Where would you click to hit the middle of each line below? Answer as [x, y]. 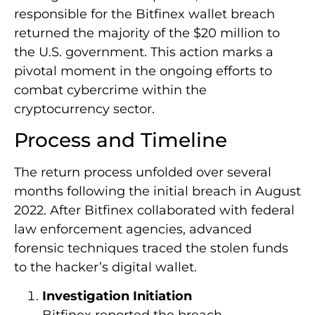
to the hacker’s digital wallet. [105, 268]
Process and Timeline [121, 140]
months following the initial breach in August [157, 192]
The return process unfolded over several [143, 173]
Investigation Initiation [117, 296]
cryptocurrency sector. [84, 109]
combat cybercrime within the [110, 90]
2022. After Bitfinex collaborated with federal [154, 211]
